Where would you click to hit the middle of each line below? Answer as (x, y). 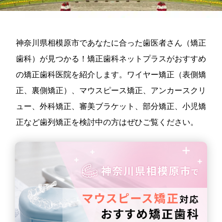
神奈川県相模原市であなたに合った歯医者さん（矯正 (111, 43)
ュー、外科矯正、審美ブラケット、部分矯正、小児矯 (111, 106)
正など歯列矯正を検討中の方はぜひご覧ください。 (107, 122)
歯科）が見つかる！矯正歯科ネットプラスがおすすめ (111, 58)
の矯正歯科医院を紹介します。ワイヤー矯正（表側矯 (111, 74)
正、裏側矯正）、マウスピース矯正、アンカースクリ (111, 90)
